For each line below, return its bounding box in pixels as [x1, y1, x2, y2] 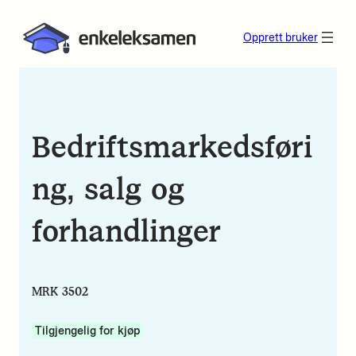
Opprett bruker [243, 30, 318, 45]
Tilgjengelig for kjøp [35, 322, 140, 339]
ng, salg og [32, 168, 184, 210]
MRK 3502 [32, 283, 88, 300]
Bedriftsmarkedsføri [32, 126, 312, 168]
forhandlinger [32, 211, 221, 252]
